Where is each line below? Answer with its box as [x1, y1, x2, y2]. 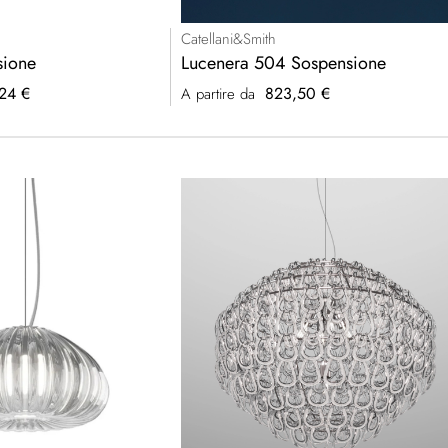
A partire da [181, 83, 256, 106]
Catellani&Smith [181, 28, 277, 51]
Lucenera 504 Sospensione [181, 50, 387, 77]
